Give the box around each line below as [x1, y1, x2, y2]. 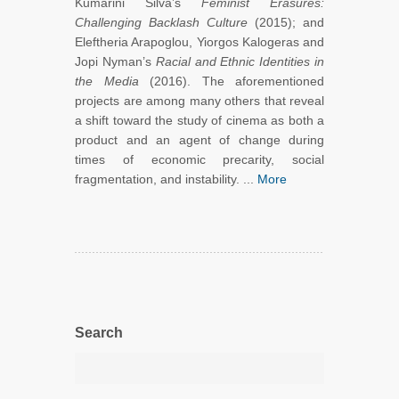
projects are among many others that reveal [75, 94, 324, 109]
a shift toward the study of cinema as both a [75, 113, 324, 128]
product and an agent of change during [75, 133, 324, 148]
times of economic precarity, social [75, 152, 324, 167]
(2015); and [248, 15, 324, 30]
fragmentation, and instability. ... [75, 172, 257, 187]
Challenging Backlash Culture [75, 15, 248, 30]
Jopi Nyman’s [75, 54, 156, 69]
